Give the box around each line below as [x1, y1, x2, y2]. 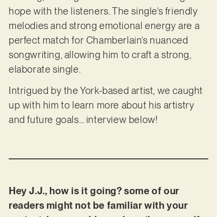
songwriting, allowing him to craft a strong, [8, 48, 191, 61]
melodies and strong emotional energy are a [8, 19, 200, 31]
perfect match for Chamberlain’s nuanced [8, 34, 188, 46]
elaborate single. [8, 63, 83, 75]
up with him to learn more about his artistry [8, 99, 195, 111]
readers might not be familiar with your [8, 199, 188, 211]
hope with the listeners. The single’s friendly [8, 5, 198, 17]
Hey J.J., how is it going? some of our [8, 185, 179, 197]
